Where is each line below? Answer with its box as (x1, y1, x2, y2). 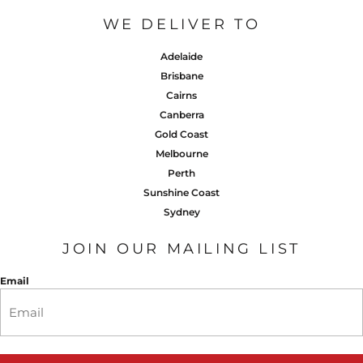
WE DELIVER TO (102, 15, 261, 33)
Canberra (159, 108, 204, 121)
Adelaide (160, 49, 203, 62)
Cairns (166, 88, 197, 101)
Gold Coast (155, 127, 208, 140)
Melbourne (155, 147, 208, 160)
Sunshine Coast (143, 186, 220, 199)
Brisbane (160, 69, 203, 82)
